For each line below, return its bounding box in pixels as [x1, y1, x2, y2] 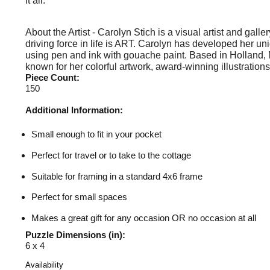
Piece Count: [25, 72, 80, 83]
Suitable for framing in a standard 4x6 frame [31, 171, 202, 181]
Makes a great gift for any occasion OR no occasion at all [31, 213, 256, 223]
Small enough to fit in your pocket [31, 129, 162, 139]
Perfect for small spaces [31, 192, 127, 202]
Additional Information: [25, 105, 123, 115]
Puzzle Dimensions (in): [25, 229, 125, 240]
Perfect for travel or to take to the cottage [31, 149, 191, 160]
